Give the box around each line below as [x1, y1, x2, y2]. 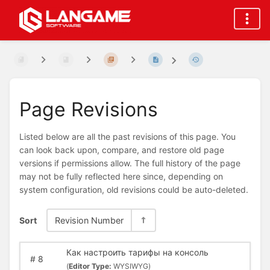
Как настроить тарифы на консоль [66, 247, 209, 258]
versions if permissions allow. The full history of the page [19, 158, 240, 169]
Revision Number [55, 215, 124, 225]
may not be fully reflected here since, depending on [19, 171, 223, 182]
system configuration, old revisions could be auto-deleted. [19, 184, 248, 195]
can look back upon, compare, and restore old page [19, 145, 224, 155]
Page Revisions [19, 97, 158, 121]
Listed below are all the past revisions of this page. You [19, 131, 236, 142]
